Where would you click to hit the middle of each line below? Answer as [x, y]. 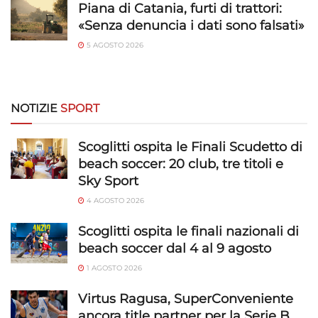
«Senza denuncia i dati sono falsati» [191, 25]
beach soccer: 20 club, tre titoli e [181, 164]
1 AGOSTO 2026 [113, 268]
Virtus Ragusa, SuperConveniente [186, 298]
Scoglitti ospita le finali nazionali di [188, 231]
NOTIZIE [35, 108]
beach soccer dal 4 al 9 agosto [175, 248]
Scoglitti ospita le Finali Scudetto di [190, 147]
